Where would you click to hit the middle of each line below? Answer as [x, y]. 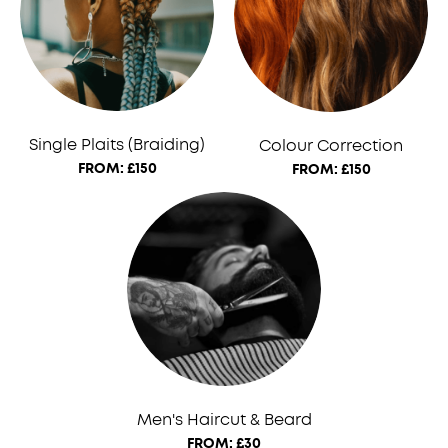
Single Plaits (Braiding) [117, 145]
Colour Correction [331, 146]
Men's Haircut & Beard [224, 420]
